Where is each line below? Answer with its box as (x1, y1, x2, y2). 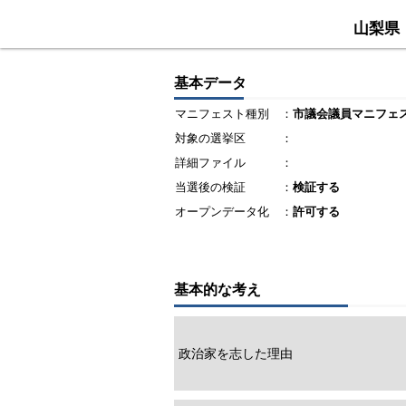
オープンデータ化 (175, 205, 269, 219)
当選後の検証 (175, 180, 246, 195)
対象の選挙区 (175, 131, 246, 146)
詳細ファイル (175, 156, 246, 170)
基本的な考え (174, 281, 261, 297)
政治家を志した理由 (179, 345, 293, 361)
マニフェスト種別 (175, 107, 269, 121)
